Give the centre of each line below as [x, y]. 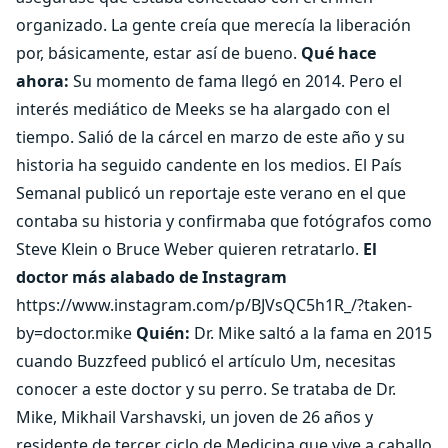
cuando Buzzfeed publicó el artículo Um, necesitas [206, 361]
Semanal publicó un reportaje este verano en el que [211, 193]
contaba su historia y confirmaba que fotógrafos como [224, 221]
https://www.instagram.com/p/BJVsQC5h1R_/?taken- [214, 305]
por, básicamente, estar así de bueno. [158, 53]
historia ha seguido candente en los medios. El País [209, 165]
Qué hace [338, 53]
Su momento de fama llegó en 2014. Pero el [235, 81]
